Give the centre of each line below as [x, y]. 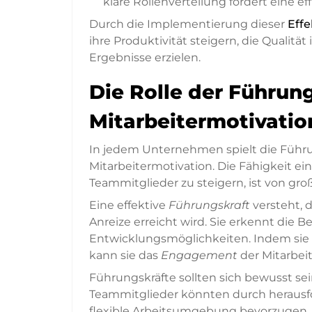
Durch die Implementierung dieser [188, 24]
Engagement [199, 256]
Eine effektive [129, 205]
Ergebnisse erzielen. [145, 58]
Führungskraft [209, 205]
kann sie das [125, 256]
